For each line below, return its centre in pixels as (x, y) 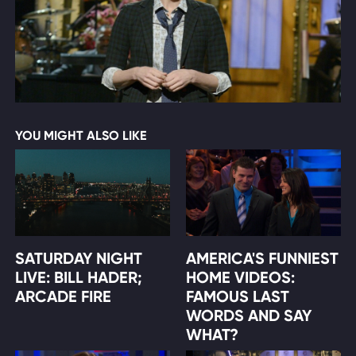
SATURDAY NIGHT (78, 259)
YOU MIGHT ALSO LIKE (80, 135)
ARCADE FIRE (63, 297)
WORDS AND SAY (249, 316)
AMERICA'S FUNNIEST (262, 259)
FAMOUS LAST (238, 297)
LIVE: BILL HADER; (78, 278)
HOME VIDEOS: (240, 278)
